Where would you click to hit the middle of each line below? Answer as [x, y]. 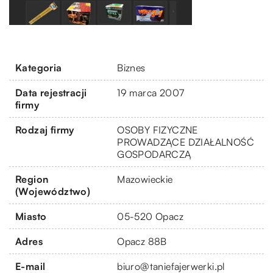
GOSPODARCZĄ [154, 154]
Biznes [131, 67]
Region [32, 179]
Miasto [31, 216]
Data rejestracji [51, 92]
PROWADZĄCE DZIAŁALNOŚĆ [186, 142]
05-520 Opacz [150, 216]
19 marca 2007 [151, 92]
